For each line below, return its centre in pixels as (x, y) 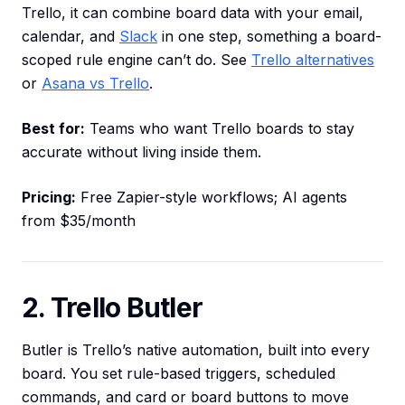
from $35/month (79, 221)
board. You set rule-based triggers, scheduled (179, 374)
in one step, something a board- (269, 37)
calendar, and (71, 37)
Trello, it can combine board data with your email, (193, 13)
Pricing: (49, 198)
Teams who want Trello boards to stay (220, 129)
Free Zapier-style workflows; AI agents (212, 198)
